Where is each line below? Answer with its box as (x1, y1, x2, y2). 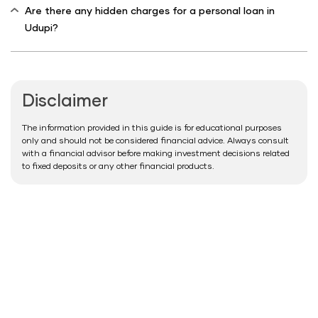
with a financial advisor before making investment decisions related (22, 149, 290, 158)
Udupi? (25, 23, 58, 33)
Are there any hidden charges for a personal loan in (25, 6, 275, 16)
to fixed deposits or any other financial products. (22, 162, 214, 171)
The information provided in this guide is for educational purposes (22, 124, 282, 133)
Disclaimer (22, 92, 108, 110)
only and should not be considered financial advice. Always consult (22, 136, 289, 146)
